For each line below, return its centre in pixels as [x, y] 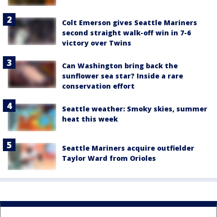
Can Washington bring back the [120, 66]
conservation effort [98, 86]
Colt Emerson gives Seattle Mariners [130, 23]
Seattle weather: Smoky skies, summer [135, 109]
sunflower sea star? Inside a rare [123, 76]
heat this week [90, 119]
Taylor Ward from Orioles [109, 158]
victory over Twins [97, 43]
